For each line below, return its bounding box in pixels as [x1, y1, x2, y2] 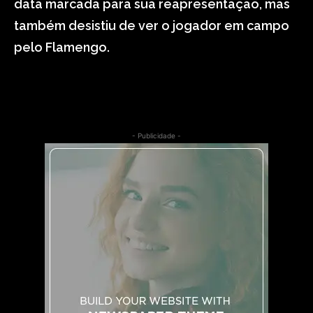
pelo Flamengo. [14, 40, 110, 54]
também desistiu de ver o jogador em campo [14, 18, 289, 33]
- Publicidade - [132, 131, 181, 140]
